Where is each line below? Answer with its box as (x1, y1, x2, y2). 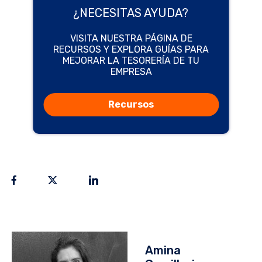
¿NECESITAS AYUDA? (73, 5, 188, 20)
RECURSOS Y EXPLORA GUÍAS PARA (53, 43, 209, 55)
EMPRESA (110, 65, 152, 77)
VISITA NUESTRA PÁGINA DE (70, 32, 192, 44)
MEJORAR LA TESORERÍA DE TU (63, 54, 199, 66)
